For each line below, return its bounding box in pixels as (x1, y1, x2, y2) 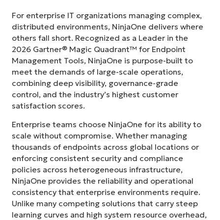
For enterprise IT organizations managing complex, (12, 10, 202, 21)
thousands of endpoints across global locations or (12, 141, 199, 152)
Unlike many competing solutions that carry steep (12, 198, 198, 208)
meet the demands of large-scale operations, (12, 67, 183, 77)
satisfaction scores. (12, 101, 85, 111)
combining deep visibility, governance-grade (12, 78, 178, 88)
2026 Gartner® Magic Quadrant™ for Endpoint (12, 44, 186, 55)
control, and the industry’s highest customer (12, 89, 178, 100)
